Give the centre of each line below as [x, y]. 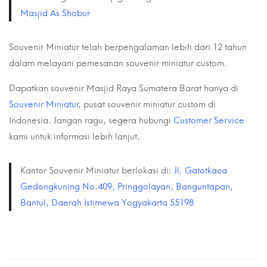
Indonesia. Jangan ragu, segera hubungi [91, 120]
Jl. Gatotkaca [201, 170]
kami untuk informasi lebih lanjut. [74, 136]
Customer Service [209, 120]
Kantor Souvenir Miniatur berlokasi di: [97, 170]
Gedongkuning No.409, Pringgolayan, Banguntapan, [127, 186]
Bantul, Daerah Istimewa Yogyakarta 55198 [107, 202]
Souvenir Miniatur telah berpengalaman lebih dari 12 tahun [128, 47]
